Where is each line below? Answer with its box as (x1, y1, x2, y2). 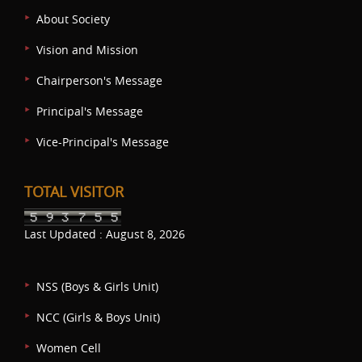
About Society (36, 11, 110, 27)
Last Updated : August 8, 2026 (24, 225, 185, 242)
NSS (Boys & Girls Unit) (36, 278, 158, 294)
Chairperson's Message (36, 72, 162, 88)
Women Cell (36, 339, 101, 356)
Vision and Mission (36, 41, 138, 57)
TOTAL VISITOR (24, 181, 124, 201)
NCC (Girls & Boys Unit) (36, 309, 160, 325)
